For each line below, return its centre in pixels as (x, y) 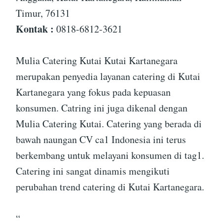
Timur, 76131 (43, 13)
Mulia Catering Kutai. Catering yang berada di (109, 123)
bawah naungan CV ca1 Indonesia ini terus (101, 139)
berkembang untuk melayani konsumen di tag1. (110, 155)
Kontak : (35, 29)
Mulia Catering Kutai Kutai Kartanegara (97, 60)
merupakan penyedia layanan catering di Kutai (108, 76)
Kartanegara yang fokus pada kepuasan (93, 92)
